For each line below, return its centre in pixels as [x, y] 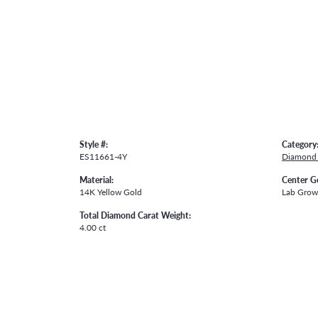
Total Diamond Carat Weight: [135, 215]
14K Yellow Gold [111, 191]
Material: [97, 179]
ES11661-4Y [103, 156]
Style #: [94, 144]
